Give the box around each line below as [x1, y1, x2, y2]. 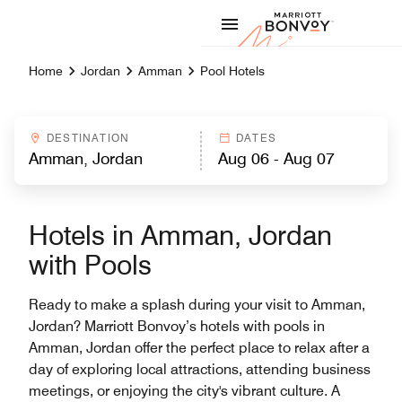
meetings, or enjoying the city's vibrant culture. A [29, 382, 340, 399]
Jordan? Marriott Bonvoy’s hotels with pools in [29, 318, 325, 335]
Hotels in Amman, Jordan [29, 219, 332, 251]
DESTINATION [47, 131, 130, 144]
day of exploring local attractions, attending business [29, 361, 371, 378]
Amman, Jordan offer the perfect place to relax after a [29, 339, 370, 356]
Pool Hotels [200, 64, 265, 78]
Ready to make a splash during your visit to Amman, [29, 296, 365, 313]
